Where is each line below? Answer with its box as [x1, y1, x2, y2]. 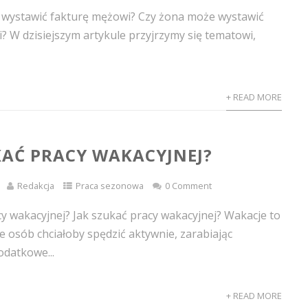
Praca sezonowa [76, 179, 144, 192]
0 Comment [165, 179, 212, 192]
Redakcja [17, 179, 55, 192]
